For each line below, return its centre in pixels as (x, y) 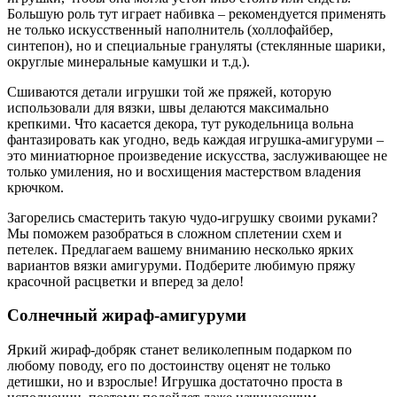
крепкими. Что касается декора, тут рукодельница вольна (180, 123)
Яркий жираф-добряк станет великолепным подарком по (179, 350)
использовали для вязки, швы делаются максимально (168, 107)
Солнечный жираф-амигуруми (127, 315)
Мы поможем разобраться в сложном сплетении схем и (175, 233)
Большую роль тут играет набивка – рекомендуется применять (196, 13)
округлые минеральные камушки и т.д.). (128, 61)
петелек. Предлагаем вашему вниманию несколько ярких (180, 249)
